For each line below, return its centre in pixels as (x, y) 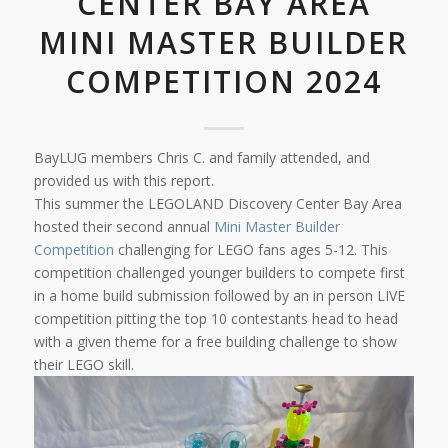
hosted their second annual (123, 226)
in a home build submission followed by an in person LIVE (219, 295)
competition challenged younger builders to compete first (219, 272)
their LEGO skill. (83, 364)
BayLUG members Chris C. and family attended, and (201, 157)
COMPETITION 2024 (223, 81)
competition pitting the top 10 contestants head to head (215, 318)
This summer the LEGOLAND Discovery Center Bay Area (217, 203)
